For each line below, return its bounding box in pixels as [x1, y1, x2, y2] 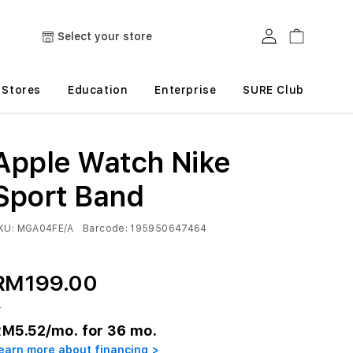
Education [68, 84, 128, 96]
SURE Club [243, 84, 304, 96]
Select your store [58, 29, 153, 43]
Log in [251, 28, 286, 42]
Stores [2, 84, 42, 96]
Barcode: [83, 223, 128, 234]
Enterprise [154, 84, 217, 96]
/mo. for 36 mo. [45, 322, 157, 339]
